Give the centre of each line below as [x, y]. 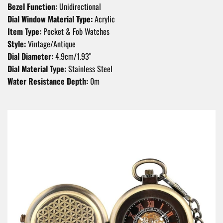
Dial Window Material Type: [50, 19]
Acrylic [104, 19]
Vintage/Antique [51, 44]
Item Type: [24, 31]
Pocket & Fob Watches [75, 31]
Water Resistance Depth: [48, 81]
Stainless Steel [89, 68]
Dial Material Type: [37, 68]
